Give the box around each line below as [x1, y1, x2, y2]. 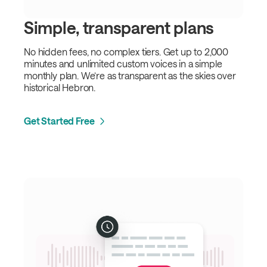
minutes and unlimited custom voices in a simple [24, 57, 222, 69]
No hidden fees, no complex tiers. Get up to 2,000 [24, 45, 229, 57]
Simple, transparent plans [24, 17, 214, 37]
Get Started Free [24, 115, 95, 127]
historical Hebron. [24, 81, 96, 93]
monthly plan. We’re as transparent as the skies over [24, 69, 236, 81]
